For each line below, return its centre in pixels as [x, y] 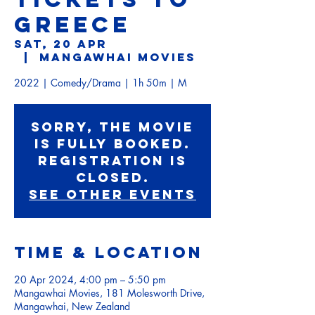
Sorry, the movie [112, 127]
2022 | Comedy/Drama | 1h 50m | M [101, 83]
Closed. [112, 178]
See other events [112, 194]
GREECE [72, 25]
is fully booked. [112, 144]
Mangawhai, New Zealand [72, 306]
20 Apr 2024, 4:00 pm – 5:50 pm [90, 279]
